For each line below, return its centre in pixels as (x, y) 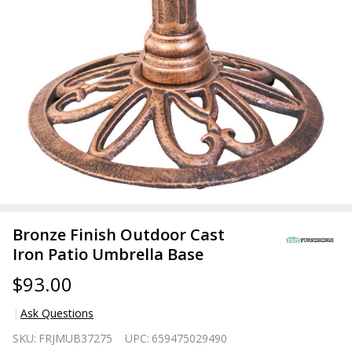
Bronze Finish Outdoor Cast (119, 235)
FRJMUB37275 (75, 338)
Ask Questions (57, 313)
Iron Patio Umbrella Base (108, 254)
